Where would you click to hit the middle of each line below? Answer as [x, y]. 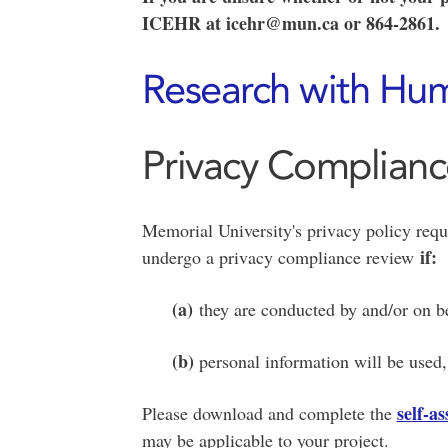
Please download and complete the [269, 413]
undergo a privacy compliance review [280, 257]
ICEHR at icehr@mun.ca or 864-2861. [290, 23]
